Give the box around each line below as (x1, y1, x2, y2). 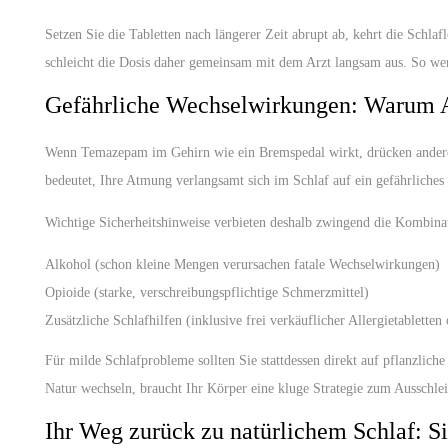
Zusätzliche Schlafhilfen (45, 313, 182, 328)
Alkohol (45, 257, 91, 272)
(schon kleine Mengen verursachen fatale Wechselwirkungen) (91, 257, 440, 272)
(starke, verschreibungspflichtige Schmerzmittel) (90, 285, 369, 300)
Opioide (45, 285, 90, 300)
